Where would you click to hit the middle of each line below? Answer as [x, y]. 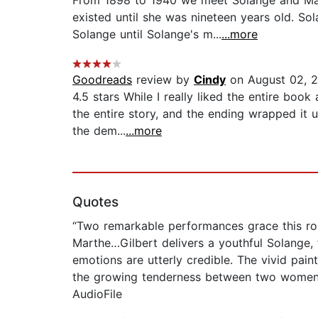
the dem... [99, 131]
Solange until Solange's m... [147, 34]
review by [163, 80]
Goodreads [102, 80]
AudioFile [97, 294]
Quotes [95, 202]
